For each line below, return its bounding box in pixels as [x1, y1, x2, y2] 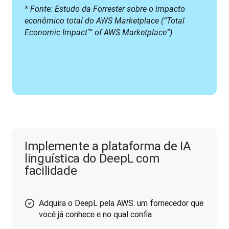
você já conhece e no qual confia [39, 209, 152, 219]
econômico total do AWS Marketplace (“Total [25, 16, 185, 26]
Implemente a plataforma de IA [25, 139, 191, 153]
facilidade [25, 163, 77, 178]
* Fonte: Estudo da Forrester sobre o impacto [25, 4, 185, 14]
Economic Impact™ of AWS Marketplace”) [25, 28, 172, 37]
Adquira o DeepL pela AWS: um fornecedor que [39, 198, 203, 208]
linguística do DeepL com [25, 151, 159, 166]
